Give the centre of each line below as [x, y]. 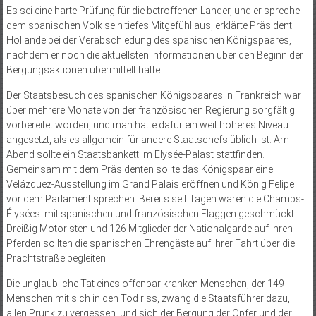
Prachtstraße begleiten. [58, 258]
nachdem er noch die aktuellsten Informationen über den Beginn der [154, 55]
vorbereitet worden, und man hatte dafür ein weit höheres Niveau [147, 124]
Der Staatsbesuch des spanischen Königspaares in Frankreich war [153, 95]
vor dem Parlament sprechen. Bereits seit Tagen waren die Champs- [155, 199]
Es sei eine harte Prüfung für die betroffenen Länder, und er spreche [153, 10]
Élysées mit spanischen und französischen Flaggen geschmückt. [151, 213]
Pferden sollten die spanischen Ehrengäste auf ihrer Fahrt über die [150, 243]
